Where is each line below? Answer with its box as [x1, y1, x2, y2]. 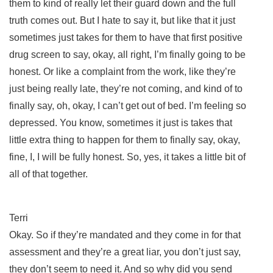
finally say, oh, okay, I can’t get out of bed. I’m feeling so [9, 100, 246, 111]
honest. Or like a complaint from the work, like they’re [9, 66, 236, 77]
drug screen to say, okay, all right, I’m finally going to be [9, 49, 246, 60]
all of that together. [9, 168, 90, 179]
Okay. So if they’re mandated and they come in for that [9, 229, 241, 240]
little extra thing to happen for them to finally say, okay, [9, 134, 240, 145]
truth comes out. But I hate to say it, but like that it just [9, 15, 235, 26]
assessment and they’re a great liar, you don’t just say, [9, 246, 241, 257]
